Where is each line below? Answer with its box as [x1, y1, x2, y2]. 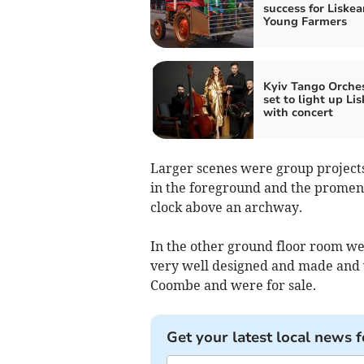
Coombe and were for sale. [149, 277, 316, 293]
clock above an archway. [149, 199, 302, 215]
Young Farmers [262, 14, 347, 29]
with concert [262, 105, 333, 120]
